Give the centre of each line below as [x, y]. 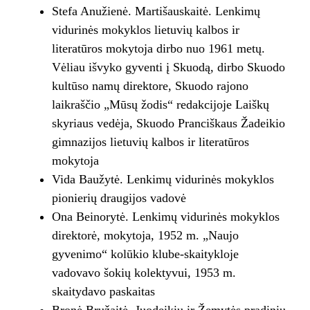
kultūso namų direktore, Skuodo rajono [150, 86]
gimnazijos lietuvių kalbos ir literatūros [150, 142]
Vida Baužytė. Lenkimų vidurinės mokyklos [163, 180]
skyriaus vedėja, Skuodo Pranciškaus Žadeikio [168, 124]
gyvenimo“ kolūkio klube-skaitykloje [145, 254]
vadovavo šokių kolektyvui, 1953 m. [144, 273]
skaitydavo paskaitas [105, 292]
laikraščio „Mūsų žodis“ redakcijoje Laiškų [160, 105]
